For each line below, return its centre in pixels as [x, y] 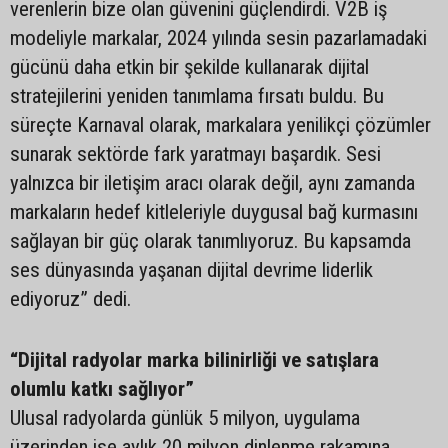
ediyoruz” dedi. [70, 299]
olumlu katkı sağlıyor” [102, 389]
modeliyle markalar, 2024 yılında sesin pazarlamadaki [218, 38]
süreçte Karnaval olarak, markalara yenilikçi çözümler [220, 125]
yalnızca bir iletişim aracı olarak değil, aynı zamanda [212, 183]
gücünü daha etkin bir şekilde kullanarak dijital [189, 67]
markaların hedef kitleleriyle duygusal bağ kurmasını [214, 212]
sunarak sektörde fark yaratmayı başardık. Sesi [195, 154]
